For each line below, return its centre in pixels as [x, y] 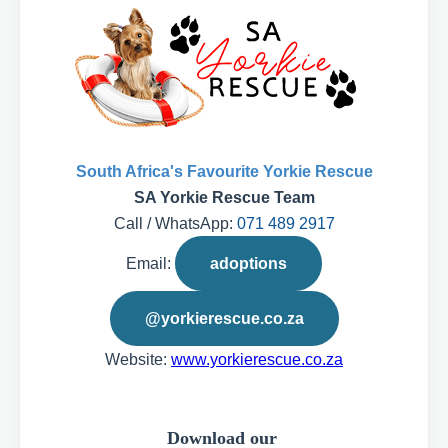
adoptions [248, 263]
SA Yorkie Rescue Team [224, 197]
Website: [138, 359]
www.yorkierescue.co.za [257, 359]
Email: [150, 263]
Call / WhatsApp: [175, 223]
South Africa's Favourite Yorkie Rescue [224, 171]
